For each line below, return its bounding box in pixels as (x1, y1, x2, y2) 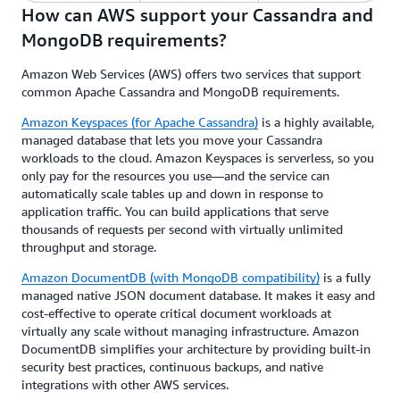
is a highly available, (258, 113, 374, 129)
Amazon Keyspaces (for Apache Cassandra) (21, 113, 258, 129)
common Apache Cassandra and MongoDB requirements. (21, 83, 339, 99)
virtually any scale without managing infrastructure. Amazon (21, 322, 359, 338)
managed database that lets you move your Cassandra (21, 131, 322, 147)
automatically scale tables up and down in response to (21, 185, 323, 201)
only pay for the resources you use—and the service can (21, 167, 329, 183)
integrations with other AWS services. (21, 376, 229, 392)
